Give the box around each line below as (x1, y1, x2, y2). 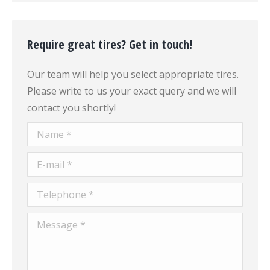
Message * (27, 215, 76, 228)
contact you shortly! (27, 101, 116, 115)
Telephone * (27, 184, 84, 198)
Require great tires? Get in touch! (27, 36, 192, 52)
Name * (27, 124, 62, 137)
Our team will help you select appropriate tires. (27, 67, 239, 81)
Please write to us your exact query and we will (27, 84, 236, 98)
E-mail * (27, 154, 63, 168)
